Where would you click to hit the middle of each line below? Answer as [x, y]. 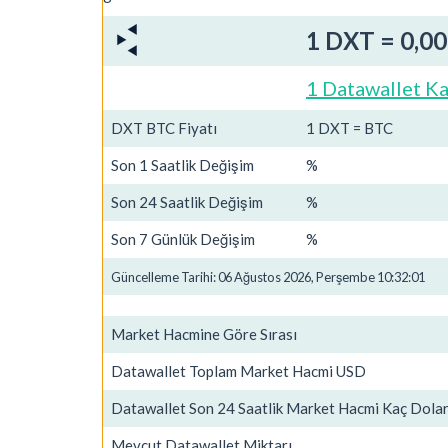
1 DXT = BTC [349, 127]
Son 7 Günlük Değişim [183, 238]
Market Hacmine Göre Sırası [204, 333]
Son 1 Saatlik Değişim [182, 164]
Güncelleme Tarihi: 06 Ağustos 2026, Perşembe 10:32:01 [268, 276]
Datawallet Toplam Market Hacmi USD [238, 370]
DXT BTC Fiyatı [164, 127]
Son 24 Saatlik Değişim [187, 201]
